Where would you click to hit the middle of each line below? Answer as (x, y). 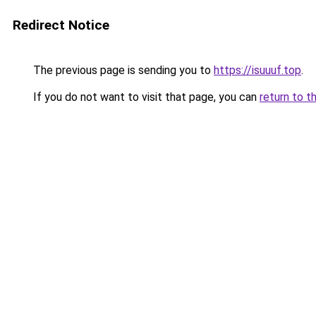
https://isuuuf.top (257, 70)
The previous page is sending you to (122, 70)
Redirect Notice (61, 25)
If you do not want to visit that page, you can (145, 97)
